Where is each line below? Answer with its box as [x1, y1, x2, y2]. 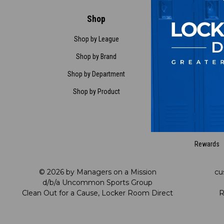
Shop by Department [67, 70, 125, 78]
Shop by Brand [76, 52, 117, 61]
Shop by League [73, 35, 119, 43]
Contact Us [191, 35, 223, 43]
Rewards [194, 140, 219, 148]
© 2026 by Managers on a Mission [38, 167, 156, 177]
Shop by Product [72, 87, 120, 96]
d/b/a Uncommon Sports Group [42, 178, 152, 187]
